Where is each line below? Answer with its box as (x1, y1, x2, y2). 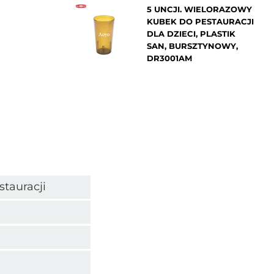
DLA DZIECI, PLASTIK (146, 28, 235, 39)
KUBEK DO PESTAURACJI (146, 16, 254, 26)
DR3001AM (146, 53, 192, 63)
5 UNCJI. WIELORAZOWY (146, 4, 252, 14)
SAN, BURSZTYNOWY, (146, 40, 238, 51)
